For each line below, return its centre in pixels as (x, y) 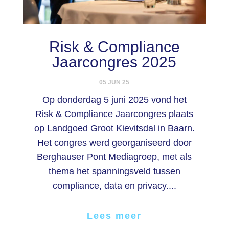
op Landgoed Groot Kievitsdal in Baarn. (114, 129)
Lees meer (114, 216)
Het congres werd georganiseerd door (114, 143)
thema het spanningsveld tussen (114, 171)
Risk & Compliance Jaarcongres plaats (114, 114)
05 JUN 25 (114, 83)
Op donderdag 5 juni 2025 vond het (114, 100)
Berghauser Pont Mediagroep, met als (114, 157)
